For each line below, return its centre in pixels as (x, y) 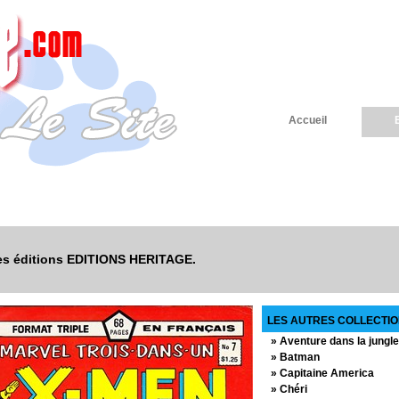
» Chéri (289, 389)
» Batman (295, 357)
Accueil (307, 120)
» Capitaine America (322, 373)
